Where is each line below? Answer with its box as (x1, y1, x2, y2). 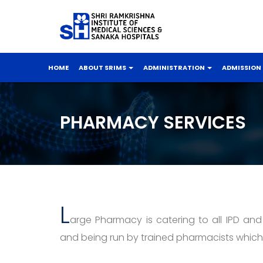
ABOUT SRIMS (79, 63, 127, 72)
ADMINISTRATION (143, 63, 206, 72)
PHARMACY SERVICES (60, 110, 246, 135)
